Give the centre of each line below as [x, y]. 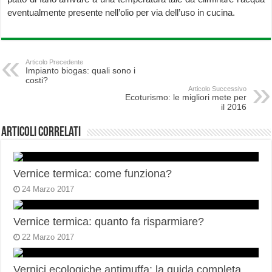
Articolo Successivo [217, 89]
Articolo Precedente [55, 62]
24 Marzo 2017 [48, 189]
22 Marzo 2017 [48, 237]
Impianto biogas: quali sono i [81, 71]
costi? [37, 80]
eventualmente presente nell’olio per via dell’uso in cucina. [121, 13]
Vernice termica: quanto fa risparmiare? [109, 222]
